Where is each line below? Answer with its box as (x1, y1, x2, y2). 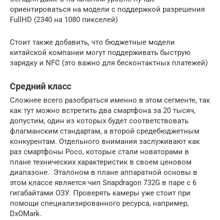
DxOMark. (10, 209, 42, 219)
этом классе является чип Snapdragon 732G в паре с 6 (10, 178, 196, 188)
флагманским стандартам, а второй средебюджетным (10, 127, 199, 136)
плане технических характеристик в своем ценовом (10, 158, 192, 167)
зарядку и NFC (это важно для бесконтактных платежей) (10, 58, 208, 68)
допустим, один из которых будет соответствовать (10, 116, 189, 126)
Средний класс (10, 81, 71, 92)
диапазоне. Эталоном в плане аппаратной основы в (10, 168, 197, 177)
